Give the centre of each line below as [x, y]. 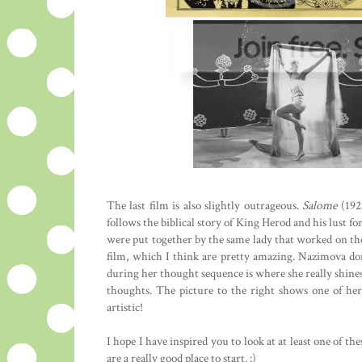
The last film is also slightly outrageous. [205, 206]
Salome [320, 206]
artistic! [125, 307]
